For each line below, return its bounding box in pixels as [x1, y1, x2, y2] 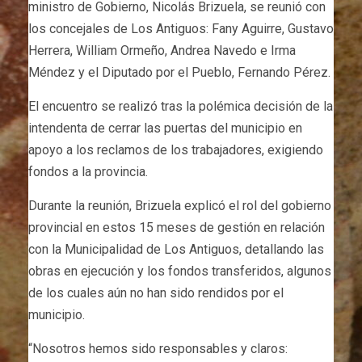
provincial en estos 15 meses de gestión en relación [28, 220, 325, 236]
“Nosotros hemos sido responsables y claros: [28, 341, 288, 357]
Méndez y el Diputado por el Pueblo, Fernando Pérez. [28, 65, 330, 81]
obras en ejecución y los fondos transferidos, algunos [28, 263, 331, 280]
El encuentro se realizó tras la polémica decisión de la [28, 99, 333, 115]
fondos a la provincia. [28, 164, 148, 180]
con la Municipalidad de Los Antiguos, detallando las [28, 242, 324, 258]
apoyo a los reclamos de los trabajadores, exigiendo [28, 142, 323, 158]
